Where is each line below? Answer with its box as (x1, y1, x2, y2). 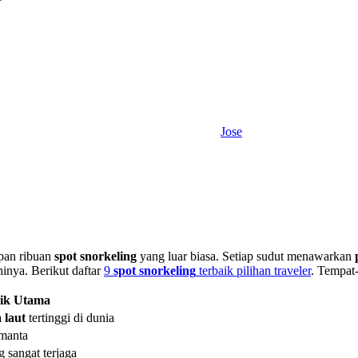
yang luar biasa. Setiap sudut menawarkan (137, 249, 355, 264)
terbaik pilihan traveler (196, 264, 311, 278)
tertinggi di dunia (26, 311, 114, 325)
